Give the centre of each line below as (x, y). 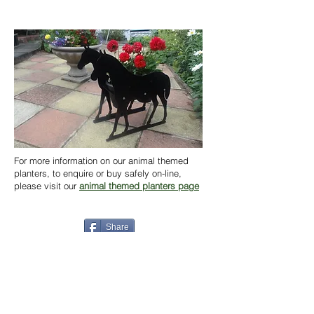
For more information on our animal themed (101, 161)
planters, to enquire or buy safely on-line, (98, 173)
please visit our (47, 186)
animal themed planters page (139, 186)
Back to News (109, 259)
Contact (144, 304)
